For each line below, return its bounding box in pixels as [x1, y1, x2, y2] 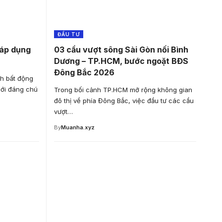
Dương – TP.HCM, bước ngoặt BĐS [54, 55, 188, 66]
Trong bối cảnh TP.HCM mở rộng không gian [54, 85, 192, 94]
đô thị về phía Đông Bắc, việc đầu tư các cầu [54, 96, 194, 105]
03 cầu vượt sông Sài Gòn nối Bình [54, 44, 188, 55]
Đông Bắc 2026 [54, 67, 114, 77]
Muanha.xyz [60, 123, 95, 131]
